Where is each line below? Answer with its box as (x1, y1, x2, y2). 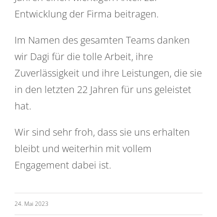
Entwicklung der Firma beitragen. (15, 7, 159, 21)
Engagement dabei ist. (15, 158, 111, 172)
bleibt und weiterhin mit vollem (15, 142, 152, 155)
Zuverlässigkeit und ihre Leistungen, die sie (15, 66, 202, 80)
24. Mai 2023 (15, 200, 48, 208)
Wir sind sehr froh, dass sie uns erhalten (15, 125, 190, 139)
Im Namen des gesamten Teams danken (15, 33, 190, 47)
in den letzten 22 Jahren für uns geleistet (15, 83, 191, 96)
